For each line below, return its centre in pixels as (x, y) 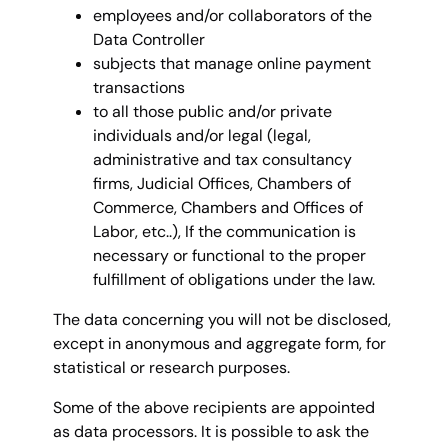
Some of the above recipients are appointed (214, 407)
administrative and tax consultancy (222, 159)
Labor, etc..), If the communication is (224, 231)
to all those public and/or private (212, 111)
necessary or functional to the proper (229, 255)
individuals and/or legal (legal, (202, 135)
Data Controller (149, 39)
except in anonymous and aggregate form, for (219, 343)
